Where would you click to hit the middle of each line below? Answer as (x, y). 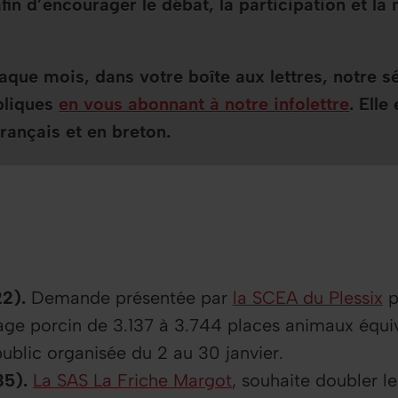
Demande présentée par (129, 297)
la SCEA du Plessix (307, 297)
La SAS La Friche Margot (132, 380)
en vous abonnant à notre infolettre (204, 103)
